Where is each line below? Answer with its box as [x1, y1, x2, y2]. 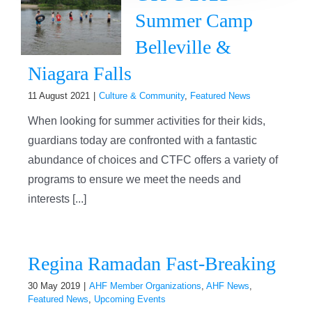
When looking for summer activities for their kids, [27, 115, 265, 127]
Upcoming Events [93, 294, 166, 304]
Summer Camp [134, 10, 253, 31]
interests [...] [27, 193, 86, 205]
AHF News [205, 281, 249, 291]
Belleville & [134, 36, 231, 58]
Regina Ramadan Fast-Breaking [27, 253, 276, 274]
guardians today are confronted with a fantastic [27, 134, 257, 146]
